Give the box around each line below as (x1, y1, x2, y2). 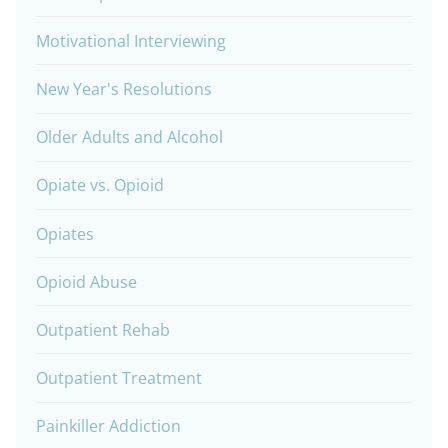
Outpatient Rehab (36, 318, 170, 341)
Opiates (36, 222, 94, 245)
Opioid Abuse (36, 270, 137, 293)
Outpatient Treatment (36, 367, 202, 390)
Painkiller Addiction (36, 415, 181, 438)
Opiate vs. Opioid (36, 174, 164, 197)
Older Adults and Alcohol (36, 126, 223, 149)
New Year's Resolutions (36, 77, 212, 100)
